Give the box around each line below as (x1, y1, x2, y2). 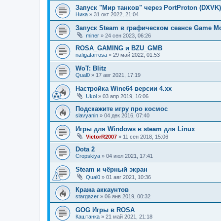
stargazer (75, 193, 99, 200)
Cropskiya (75, 153, 100, 159)
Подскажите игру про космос (75, 105, 168, 113)
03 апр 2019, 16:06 (103, 93, 148, 100)
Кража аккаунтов (75, 186, 129, 194)
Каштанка (75, 214, 100, 220)
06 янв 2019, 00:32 (105, 193, 150, 200)
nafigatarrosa (75, 52, 107, 58)
